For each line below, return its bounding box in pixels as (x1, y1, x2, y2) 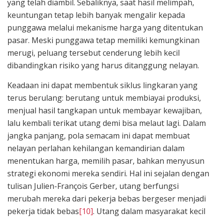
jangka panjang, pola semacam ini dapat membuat (7, 130, 190, 141)
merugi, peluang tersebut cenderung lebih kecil (7, 47, 180, 58)
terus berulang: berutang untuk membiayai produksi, (7, 92, 201, 103)
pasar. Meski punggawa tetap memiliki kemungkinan (7, 34, 200, 46)
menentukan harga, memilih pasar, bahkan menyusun (7, 155, 204, 166)
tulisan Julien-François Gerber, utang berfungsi (7, 180, 179, 191)
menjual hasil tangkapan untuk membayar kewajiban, (7, 105, 202, 116)
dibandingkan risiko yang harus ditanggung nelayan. (7, 60, 199, 71)
